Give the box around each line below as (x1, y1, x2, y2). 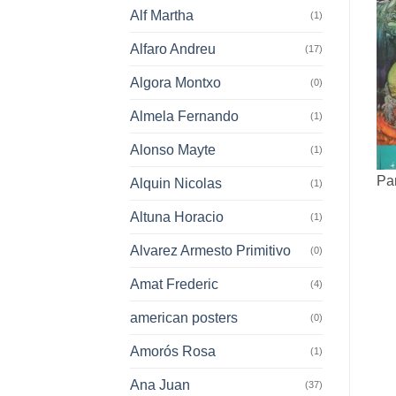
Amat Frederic (130, 276, 218, 292)
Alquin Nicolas (130, 175, 222, 191)
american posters (130, 309, 238, 325)
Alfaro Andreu (130, 41, 216, 57)
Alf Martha (130, 7, 194, 23)
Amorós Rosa (130, 343, 216, 359)
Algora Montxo (130, 74, 221, 90)
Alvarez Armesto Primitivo (130, 242, 291, 258)
